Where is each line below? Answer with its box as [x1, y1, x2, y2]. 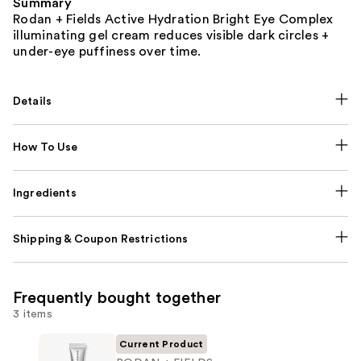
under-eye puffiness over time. [13, 44, 201, 58]
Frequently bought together [13, 289, 221, 306]
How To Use [13, 141, 78, 153]
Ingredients [13, 187, 77, 199]
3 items [13, 308, 52, 320]
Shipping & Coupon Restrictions [13, 233, 189, 245]
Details [13, 95, 52, 107]
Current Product [119, 338, 204, 349]
